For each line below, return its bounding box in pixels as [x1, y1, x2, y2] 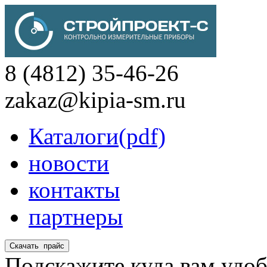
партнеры [29, 204, 123, 229]
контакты [29, 177, 120, 203]
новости [29, 150, 109, 176]
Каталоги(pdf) [29, 123, 166, 149]
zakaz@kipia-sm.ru [5, 87, 186, 113]
